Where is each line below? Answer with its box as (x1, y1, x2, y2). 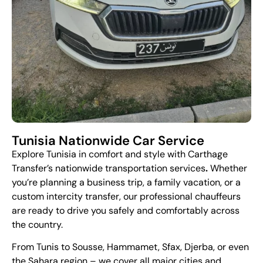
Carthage (188, 147, 228, 160)
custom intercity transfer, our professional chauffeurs (12, 190, 241, 203)
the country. (12, 218, 63, 231)
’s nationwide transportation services (47, 161, 205, 174)
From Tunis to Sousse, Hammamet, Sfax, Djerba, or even (12, 241, 249, 254)
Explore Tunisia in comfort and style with (12, 147, 188, 160)
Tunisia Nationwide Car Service (12, 131, 204, 149)
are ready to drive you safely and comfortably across (12, 204, 240, 217)
